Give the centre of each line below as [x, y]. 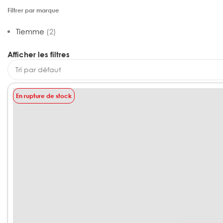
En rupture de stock [44, 96]
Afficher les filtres [39, 54]
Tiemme [30, 32]
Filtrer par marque [33, 10]
